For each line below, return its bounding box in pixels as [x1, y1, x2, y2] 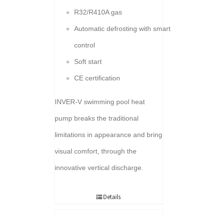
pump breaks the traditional [54, 114, 139, 122]
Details [103, 194, 121, 200]
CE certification [74, 74, 120, 82]
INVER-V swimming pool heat [54, 98, 145, 106]
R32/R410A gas [74, 8, 122, 16]
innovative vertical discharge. [54, 164, 143, 171]
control [74, 41, 95, 49]
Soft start [74, 58, 102, 65]
